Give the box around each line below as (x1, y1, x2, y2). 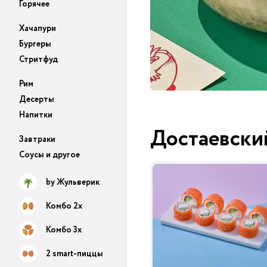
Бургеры (19, 38, 51, 50)
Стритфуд (19, 54, 58, 66)
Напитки (19, 109, 52, 121)
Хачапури (19, 23, 56, 35)
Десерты (19, 94, 54, 105)
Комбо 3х (46, 223, 82, 236)
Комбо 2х (46, 200, 82, 212)
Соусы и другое (19, 149, 80, 161)
